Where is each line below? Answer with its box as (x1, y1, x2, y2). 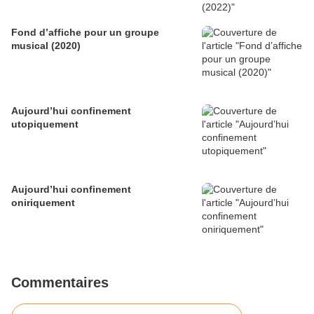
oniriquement (11, 197, 75, 209)
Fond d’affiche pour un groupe (11, 27, 159, 39)
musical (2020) (11, 40, 81, 52)
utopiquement (11, 118, 78, 130)
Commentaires (11, 275, 109, 291)
